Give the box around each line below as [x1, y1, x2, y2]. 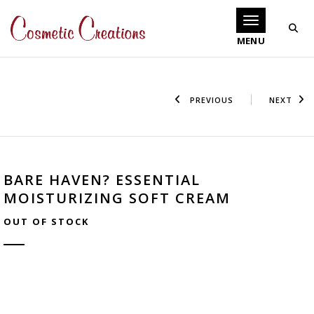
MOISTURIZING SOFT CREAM [4, 188, 231, 207]
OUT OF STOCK [4, 214, 89, 228]
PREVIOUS [187, 94, 233, 105]
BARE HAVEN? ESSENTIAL [4, 170, 200, 189]
